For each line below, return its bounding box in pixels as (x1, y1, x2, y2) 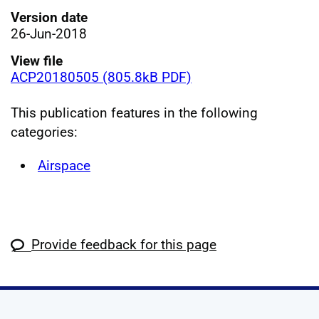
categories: (11, 123, 78, 140)
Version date (11, 9, 88, 26)
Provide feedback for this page (31, 236, 216, 253)
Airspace (38, 157, 90, 174)
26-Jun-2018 (11, 25, 87, 42)
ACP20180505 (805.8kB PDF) (11, 68, 192, 85)
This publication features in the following (11, 104, 258, 121)
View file (11, 52, 63, 69)
